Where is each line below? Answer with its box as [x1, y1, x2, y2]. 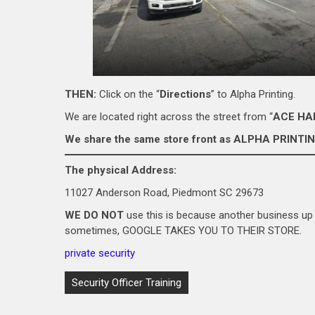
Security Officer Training [72, 276, 181, 289]
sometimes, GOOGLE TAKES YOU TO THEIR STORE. [65, 224, 302, 237]
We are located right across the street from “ [65, 110, 273, 123]
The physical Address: [65, 163, 176, 176]
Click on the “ [99, 87, 160, 101]
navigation [64, 288, 139, 307]
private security [65, 246, 135, 259]
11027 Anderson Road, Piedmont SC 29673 [65, 186, 264, 199]
